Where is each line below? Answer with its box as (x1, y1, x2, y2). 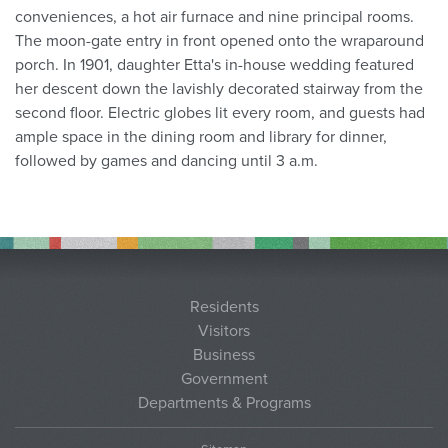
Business (193, 344, 255, 365)
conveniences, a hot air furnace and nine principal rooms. (15, 6, 414, 27)
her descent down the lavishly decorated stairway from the (15, 78, 423, 99)
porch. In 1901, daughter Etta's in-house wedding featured (15, 54, 414, 75)
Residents (189, 296, 259, 317)
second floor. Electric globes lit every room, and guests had (15, 102, 425, 123)
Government (180, 368, 268, 389)
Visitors (198, 320, 250, 341)
